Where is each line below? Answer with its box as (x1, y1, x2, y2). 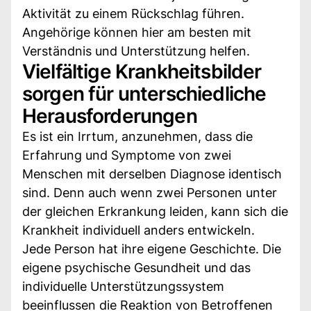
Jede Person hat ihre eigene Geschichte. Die (22, 241, 281, 256)
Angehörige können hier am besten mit (22, 24, 251, 40)
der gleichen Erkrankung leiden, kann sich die (22, 203, 288, 219)
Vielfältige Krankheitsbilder (22, 59, 262, 83)
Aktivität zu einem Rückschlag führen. (22, 6, 244, 21)
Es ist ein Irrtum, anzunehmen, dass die (22, 128, 253, 144)
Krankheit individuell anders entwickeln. (22, 222, 255, 237)
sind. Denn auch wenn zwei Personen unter (22, 185, 277, 200)
